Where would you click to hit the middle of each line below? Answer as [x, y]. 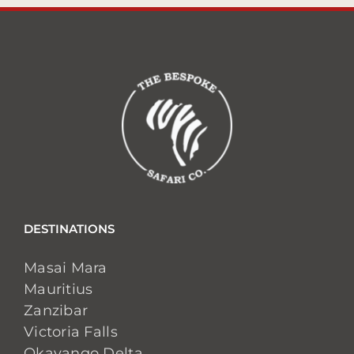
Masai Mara [66, 268]
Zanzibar [56, 311]
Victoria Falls [71, 332]
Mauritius [58, 289]
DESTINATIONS [69, 229]
